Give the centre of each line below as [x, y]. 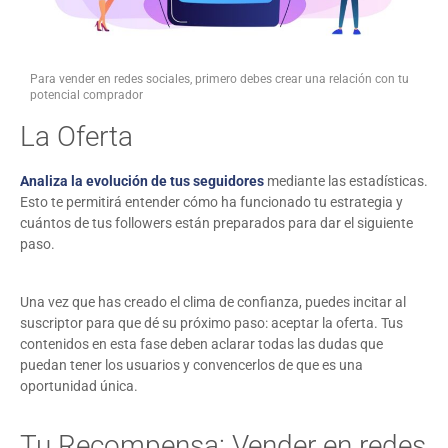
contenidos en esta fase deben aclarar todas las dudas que [201, 344]
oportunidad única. [79, 386]
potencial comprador [86, 94]
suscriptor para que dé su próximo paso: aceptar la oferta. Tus [211, 323]
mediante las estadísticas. [346, 180]
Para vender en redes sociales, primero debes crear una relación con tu [219, 78]
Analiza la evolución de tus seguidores [142, 180]
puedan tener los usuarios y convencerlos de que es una [191, 365]
